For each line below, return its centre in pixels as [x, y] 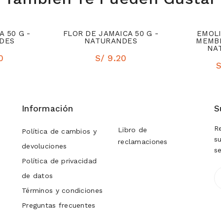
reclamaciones [143, 141]
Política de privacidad [59, 161]
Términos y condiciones [62, 190]
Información [48, 108]
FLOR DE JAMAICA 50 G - [111, 33]
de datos [37, 175]
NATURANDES [111, 41]
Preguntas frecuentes [59, 205]
